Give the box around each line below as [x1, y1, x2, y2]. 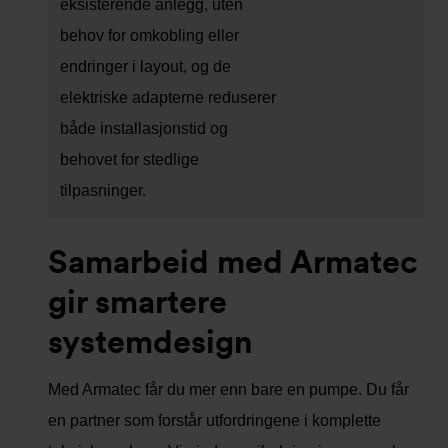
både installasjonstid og [60, 119, 228, 137]
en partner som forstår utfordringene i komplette [48, 411, 381, 429]
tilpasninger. [60, 181, 146, 199]
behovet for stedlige [60, 150, 199, 168]
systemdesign [48, 321, 253, 361]
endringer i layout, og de [60, 57, 231, 75]
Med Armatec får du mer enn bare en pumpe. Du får [48, 380, 409, 398]
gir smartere [48, 281, 227, 321]
